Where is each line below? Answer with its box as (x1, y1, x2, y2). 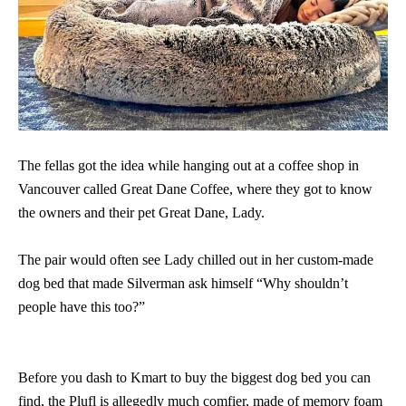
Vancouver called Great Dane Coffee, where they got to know (18, 180, 372, 197)
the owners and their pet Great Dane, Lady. (18, 204, 265, 220)
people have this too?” (18, 298, 145, 314)
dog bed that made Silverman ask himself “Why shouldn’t (18, 275, 348, 291)
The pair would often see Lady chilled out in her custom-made (18, 251, 373, 267)
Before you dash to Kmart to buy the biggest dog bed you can (18, 369, 371, 385)
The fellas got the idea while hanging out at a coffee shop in (18, 157, 359, 173)
